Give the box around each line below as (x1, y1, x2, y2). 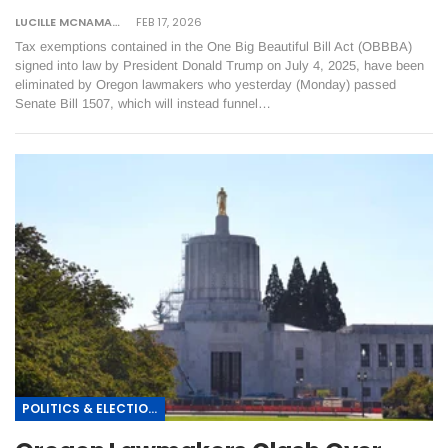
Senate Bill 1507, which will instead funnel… (15, 95, 271, 111)
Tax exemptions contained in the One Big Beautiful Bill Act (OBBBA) (15, 38, 412, 54)
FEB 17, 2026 (136, 13, 202, 30)
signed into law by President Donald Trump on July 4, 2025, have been (15, 57, 424, 73)
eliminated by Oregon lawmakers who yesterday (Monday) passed (15, 76, 396, 92)
